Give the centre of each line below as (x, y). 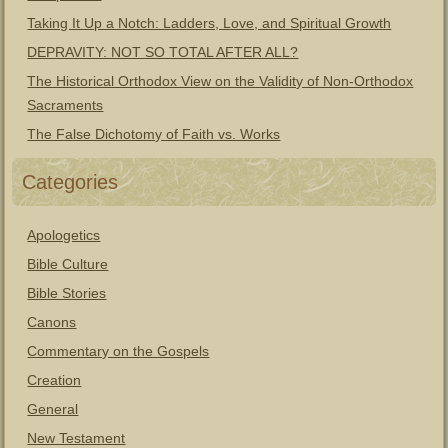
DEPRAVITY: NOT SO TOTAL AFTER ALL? (163, 52)
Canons (52, 322)
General (53, 409)
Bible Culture (68, 264)
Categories (70, 182)
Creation (54, 380)
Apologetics (64, 235)
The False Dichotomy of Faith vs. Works (154, 134)
